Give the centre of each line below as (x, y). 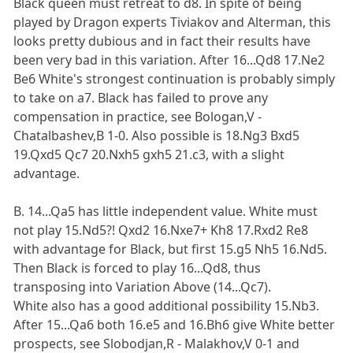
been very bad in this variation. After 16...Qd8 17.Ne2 (169, 59)
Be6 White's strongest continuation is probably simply (175, 78)
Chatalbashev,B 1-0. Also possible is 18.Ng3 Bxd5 (157, 135)
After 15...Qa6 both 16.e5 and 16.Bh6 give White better (175, 324)
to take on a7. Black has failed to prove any (141, 97)
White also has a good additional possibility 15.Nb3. (167, 305)
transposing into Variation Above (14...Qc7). (143, 286)
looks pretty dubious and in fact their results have (162, 41)
